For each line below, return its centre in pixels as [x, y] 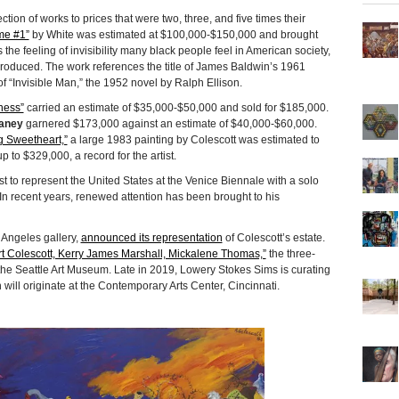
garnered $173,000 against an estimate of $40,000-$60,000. [170, 123]
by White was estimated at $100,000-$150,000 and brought [173, 34]
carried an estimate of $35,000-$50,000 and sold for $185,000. [176, 107]
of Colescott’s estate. [273, 237]
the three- [290, 253]
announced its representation [151, 237]
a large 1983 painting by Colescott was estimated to [193, 139]
